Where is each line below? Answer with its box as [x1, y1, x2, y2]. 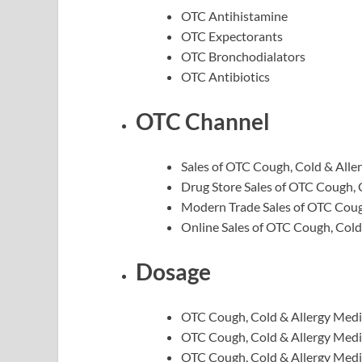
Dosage [136, 258, 211, 286]
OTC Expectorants [181, 27, 283, 44]
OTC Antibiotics [181, 68, 270, 84]
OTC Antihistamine [181, 7, 288, 23]
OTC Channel [136, 107, 270, 135]
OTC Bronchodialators [181, 48, 305, 64]
